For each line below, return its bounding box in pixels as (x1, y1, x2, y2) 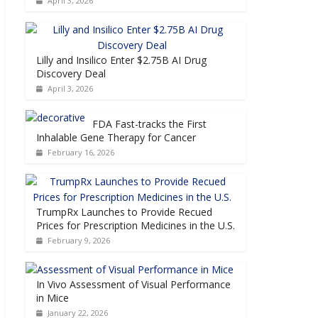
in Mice (36, 290, 69, 305)
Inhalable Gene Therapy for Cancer (36, 130, 196, 144)
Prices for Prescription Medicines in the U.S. (36, 218, 235, 232)
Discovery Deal (36, 66, 106, 80)
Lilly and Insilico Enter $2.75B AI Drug (36, 53, 207, 67)
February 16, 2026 (47, 146, 114, 158)
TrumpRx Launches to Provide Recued (36, 204, 212, 219)
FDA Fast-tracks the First (92, 116, 207, 131)
